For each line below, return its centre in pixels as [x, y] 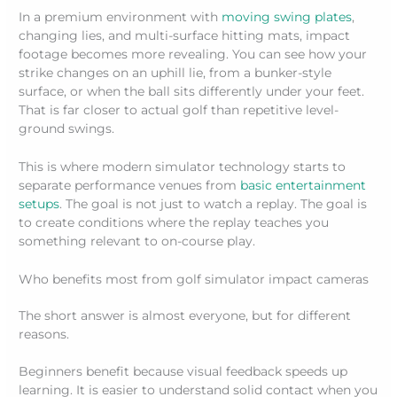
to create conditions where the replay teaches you [174, 222]
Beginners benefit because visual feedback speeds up [183, 372]
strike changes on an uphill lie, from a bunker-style [175, 72]
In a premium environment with [121, 16]
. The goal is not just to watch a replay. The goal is [214, 203]
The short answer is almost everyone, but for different [185, 315]
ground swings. [67, 128]
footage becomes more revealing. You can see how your [193, 54]
